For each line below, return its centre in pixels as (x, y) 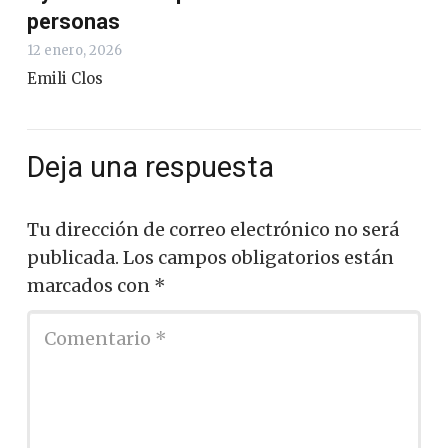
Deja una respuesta (154, 167)
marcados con (90, 285)
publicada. (73, 257)
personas (73, 22)
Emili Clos (65, 79)
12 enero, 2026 (74, 51)
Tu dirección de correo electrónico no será (213, 229)
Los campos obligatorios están (258, 257)
